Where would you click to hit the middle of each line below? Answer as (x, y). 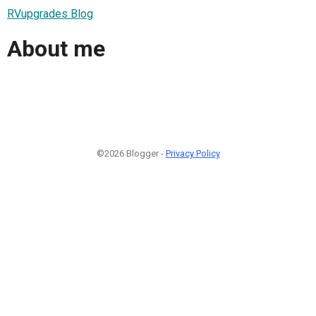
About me (56, 49)
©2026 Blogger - (131, 153)
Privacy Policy (193, 153)
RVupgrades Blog (50, 13)
